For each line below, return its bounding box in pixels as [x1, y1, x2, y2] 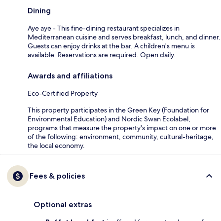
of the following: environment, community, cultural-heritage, [28, 132, 214, 141]
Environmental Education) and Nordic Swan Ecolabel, [28, 114, 190, 123]
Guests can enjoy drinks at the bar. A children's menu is [28, 41, 195, 50]
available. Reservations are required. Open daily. [28, 50, 176, 59]
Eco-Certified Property [28, 88, 98, 98]
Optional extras [34, 199, 92, 209]
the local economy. [28, 141, 85, 150]
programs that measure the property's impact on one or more [28, 123, 216, 132]
